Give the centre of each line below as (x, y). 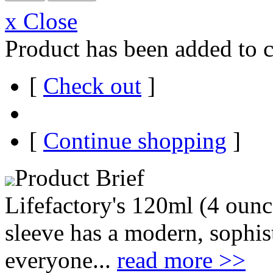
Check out (92, 85)
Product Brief (80, 177)
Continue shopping (135, 140)
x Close (41, 21)
